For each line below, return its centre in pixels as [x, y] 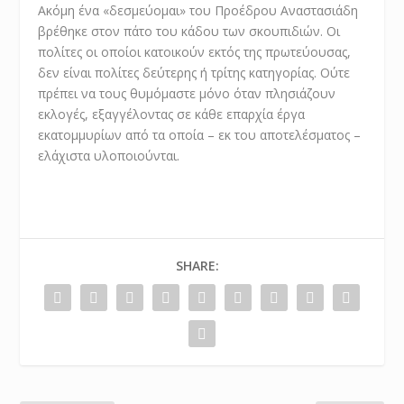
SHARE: [197, 266]
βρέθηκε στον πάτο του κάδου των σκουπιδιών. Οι [189, 32]
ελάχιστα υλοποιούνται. [109, 156]
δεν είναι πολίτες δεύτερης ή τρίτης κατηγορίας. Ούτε [194, 73]
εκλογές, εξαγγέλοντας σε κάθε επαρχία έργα [172, 115]
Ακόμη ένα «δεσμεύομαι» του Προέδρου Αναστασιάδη [198, 11]
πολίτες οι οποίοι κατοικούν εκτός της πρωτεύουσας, [195, 52]
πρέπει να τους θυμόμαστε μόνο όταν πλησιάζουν [187, 94]
